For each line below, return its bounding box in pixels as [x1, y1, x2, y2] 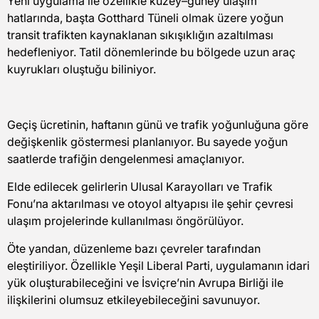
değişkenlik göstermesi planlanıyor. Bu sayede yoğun [7, 134, 288, 149]
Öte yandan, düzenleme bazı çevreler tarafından [7, 241, 261, 256]
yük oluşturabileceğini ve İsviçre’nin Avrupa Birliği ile [7, 275, 283, 290]
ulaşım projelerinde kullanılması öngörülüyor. [7, 213, 244, 228]
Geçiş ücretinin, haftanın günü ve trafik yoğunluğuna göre [7, 117, 308, 132]
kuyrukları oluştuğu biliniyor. [7, 61, 156, 76]
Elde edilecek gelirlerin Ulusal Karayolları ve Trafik [7, 179, 273, 194]
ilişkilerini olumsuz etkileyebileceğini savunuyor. [7, 292, 260, 307]
